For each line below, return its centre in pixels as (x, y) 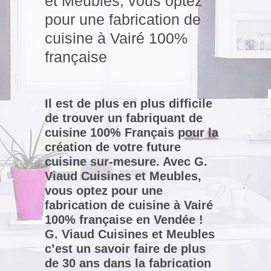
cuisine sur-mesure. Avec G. (126, 162)
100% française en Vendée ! (124, 220)
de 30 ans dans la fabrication (128, 263)
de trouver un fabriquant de (124, 118)
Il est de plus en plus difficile (129, 103)
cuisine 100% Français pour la (132, 132)
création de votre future (113, 147)
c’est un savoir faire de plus (125, 249)
